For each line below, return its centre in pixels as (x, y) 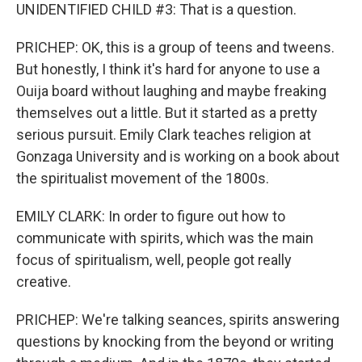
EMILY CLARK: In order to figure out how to (151, 216)
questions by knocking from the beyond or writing (175, 341)
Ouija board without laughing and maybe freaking (171, 91)
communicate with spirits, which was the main (165, 238)
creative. (44, 282)
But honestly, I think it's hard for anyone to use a (168, 69)
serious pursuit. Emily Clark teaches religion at (164, 135)
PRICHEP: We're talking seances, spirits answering (178, 320)
